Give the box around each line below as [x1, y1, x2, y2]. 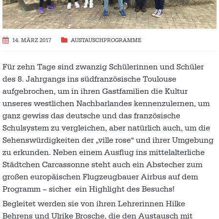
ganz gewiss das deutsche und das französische [2, 110, 180, 121]
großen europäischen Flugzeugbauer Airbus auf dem [2, 172, 198, 182]
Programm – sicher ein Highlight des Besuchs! [2, 184, 175, 194]
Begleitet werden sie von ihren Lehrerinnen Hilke [2, 198, 185, 209]
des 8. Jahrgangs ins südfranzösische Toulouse [2, 74, 176, 84]
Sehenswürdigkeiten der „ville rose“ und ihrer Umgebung [2, 135, 214, 145]
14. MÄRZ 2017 [12, 37, 51, 44]
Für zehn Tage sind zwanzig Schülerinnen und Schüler [2, 62, 204, 72]
